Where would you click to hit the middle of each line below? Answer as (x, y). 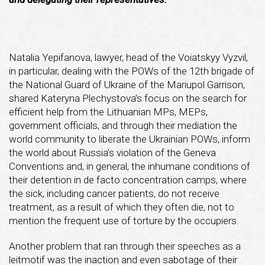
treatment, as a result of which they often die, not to (122, 207)
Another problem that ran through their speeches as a (125, 246)
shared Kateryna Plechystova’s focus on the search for (128, 98)
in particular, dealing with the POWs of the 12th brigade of (132, 71)
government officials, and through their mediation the (123, 125)
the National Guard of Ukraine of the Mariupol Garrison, (127, 84)
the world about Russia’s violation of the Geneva (112, 152)
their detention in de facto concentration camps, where (128, 180)
